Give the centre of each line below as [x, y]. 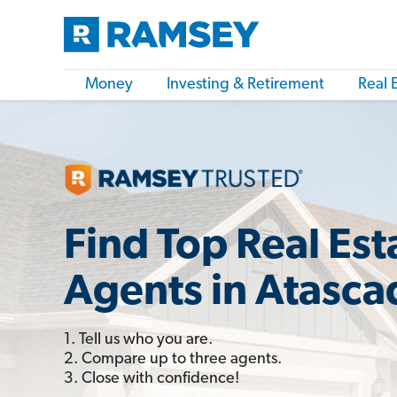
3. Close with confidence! [152, 378]
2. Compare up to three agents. [173, 359]
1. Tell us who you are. [138, 339]
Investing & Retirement [245, 85]
